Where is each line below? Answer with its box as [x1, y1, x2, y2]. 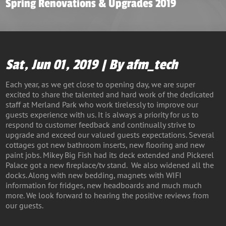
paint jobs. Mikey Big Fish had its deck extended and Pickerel [6, 150, 214, 160]
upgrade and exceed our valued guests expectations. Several [6, 130, 215, 140]
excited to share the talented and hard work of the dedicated [6, 89, 214, 99]
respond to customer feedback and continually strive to [6, 120, 196, 130]
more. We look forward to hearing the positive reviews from [6, 190, 209, 200]
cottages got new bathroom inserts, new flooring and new [6, 140, 205, 150]
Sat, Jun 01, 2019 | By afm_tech [6, 56, 178, 73]
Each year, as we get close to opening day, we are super [6, 79, 196, 89]
